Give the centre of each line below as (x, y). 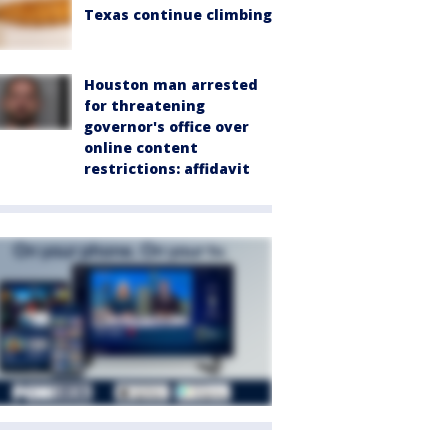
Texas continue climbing (178, 15)
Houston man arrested (171, 84)
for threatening (144, 105)
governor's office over (166, 126)
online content (141, 147)
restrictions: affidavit (167, 168)
